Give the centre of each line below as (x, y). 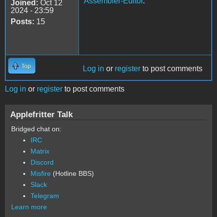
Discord (42, 162)
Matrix (40, 151)
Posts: (23, 21)
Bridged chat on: (36, 129)
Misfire (41, 173)
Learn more (29, 207)
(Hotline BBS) (72, 173)
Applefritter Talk (41, 114)
